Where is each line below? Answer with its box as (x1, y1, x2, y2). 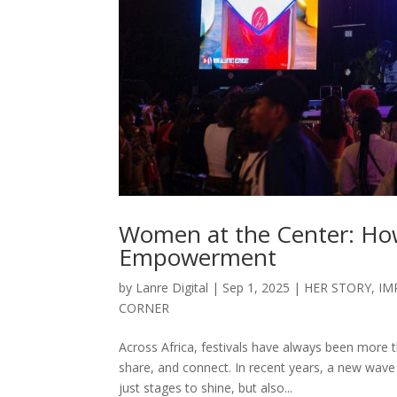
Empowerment (119, 241, 277, 274)
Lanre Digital (136, 279, 209, 297)
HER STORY (304, 279, 372, 297)
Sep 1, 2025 (222, 279, 291, 297)
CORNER (119, 300, 170, 317)
